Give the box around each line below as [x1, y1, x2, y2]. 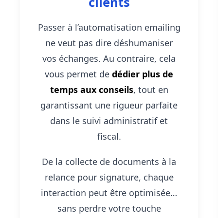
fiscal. [97, 130, 121, 143]
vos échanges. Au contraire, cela [42, 53, 176, 65]
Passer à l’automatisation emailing [37, 21, 181, 34]
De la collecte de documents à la [42, 156, 176, 168]
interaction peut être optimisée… [41, 187, 177, 199]
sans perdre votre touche [57, 202, 161, 215]
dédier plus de [112, 68, 173, 80]
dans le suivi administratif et [50, 115, 168, 127]
